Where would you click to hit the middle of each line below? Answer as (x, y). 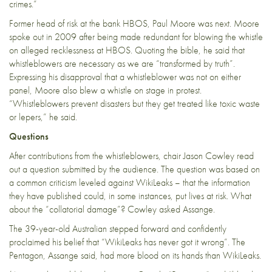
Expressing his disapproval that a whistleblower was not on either (125, 76)
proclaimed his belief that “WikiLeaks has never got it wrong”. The (127, 242)
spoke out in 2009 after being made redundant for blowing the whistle (136, 36)
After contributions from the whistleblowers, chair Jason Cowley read (131, 155)
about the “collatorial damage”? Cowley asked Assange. (112, 209)
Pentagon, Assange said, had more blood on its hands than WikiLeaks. (135, 255)
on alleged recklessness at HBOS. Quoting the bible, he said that (127, 50)
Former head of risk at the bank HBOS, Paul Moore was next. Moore (134, 23)
